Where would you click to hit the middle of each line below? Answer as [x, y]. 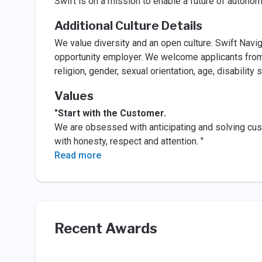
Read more [77, 155]
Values [74, 96]
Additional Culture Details [128, 26]
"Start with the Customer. [110, 113]
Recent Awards [106, 228]
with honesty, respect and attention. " [129, 141]
